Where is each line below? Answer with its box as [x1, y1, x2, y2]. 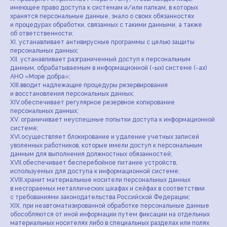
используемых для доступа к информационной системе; [10, 168, 180, 175]
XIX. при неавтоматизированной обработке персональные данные [10, 202, 209, 209]
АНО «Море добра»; [10, 73, 70, 80]
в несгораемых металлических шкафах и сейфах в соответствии [10, 185, 205, 192]
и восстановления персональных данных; [10, 90, 134, 97]
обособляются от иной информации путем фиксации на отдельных [10, 211, 210, 218]
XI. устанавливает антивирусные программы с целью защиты [10, 39, 195, 46]
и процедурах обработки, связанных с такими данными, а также [10, 21, 202, 28]
